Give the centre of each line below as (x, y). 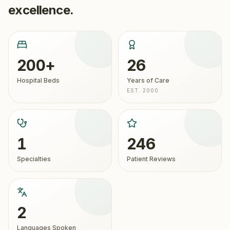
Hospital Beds (38, 80)
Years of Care (148, 80)
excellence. (41, 10)
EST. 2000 (143, 90)
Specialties (34, 159)
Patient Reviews (151, 159)
